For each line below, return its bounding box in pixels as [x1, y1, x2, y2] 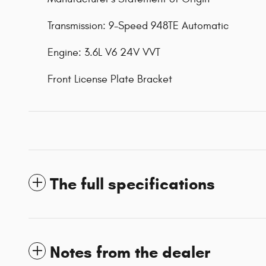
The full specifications [50, 173, 215, 194]
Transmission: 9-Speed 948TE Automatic [47, 19, 229, 32]
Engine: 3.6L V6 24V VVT [47, 46, 160, 59]
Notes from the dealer [50, 242, 210, 262]
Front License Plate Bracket [47, 72, 172, 85]
